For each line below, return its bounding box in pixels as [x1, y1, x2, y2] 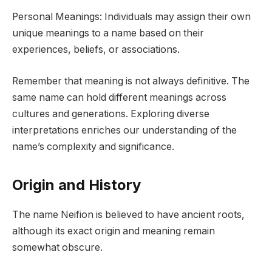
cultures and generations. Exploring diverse [12, 108, 209, 120]
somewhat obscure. [12, 242, 103, 254]
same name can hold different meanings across [12, 92, 226, 104]
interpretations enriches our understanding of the [12, 124, 237, 137]
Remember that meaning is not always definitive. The [12, 75, 250, 87]
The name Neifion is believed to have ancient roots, [12, 209, 245, 221]
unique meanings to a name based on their [12, 27, 204, 39]
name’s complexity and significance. [12, 141, 174, 153]
